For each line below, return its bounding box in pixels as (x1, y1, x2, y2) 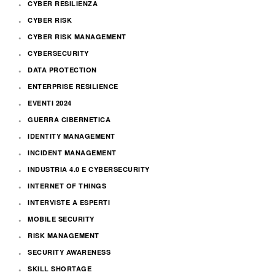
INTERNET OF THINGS (28, 181, 106, 191)
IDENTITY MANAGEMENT (28, 131, 115, 141)
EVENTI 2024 (28, 98, 72, 108)
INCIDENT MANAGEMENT (28, 148, 117, 158)
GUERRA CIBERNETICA (28, 115, 110, 125)
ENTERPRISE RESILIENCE (28, 82, 118, 91)
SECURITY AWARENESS (28, 247, 110, 257)
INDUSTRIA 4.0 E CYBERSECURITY (28, 165, 150, 174)
